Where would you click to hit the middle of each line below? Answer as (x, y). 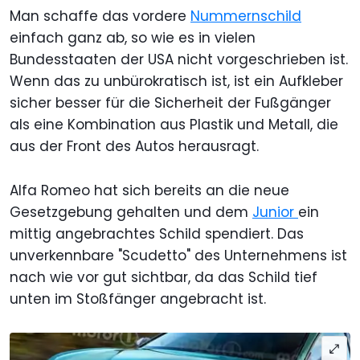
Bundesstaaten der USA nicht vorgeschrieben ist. (179, 59)
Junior (275, 212)
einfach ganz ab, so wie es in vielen (133, 37)
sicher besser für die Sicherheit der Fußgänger (170, 102)
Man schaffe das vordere (100, 16)
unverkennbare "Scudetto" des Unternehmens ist (178, 255)
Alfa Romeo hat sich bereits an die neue (149, 190)
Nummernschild (246, 16)
